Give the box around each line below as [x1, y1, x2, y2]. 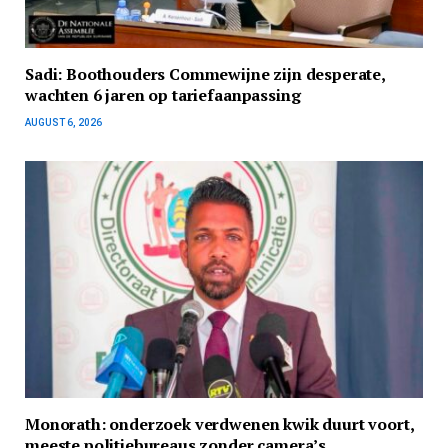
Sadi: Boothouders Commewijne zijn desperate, [25, 63, 385, 86]
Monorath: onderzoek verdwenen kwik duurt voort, [25, 412, 414, 435]
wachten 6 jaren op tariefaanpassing [25, 84, 301, 107]
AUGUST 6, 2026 [25, 117, 102, 129]
